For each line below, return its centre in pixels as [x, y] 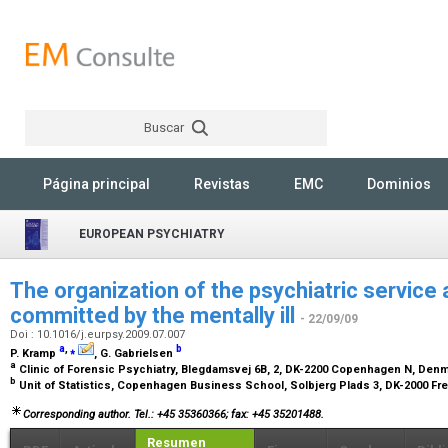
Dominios [399, 184]
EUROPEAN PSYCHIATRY [152, 234]
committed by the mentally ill [155, 315]
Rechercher [374, 164]
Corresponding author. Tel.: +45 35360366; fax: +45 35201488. [173, 414]
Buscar [165, 127]
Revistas [222, 184]
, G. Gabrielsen [135, 353]
